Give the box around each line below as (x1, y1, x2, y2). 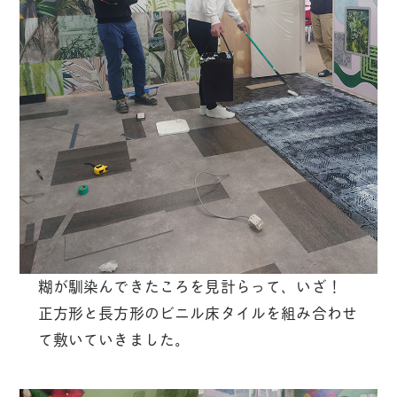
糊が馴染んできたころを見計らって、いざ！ (37, 278, 342, 297)
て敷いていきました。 (37, 331, 191, 350)
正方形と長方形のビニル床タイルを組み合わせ (37, 305, 358, 323)
